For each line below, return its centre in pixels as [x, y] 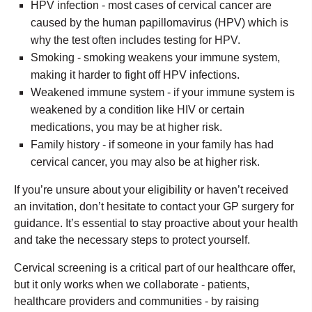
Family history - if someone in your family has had [152, 144]
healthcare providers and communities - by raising [136, 301]
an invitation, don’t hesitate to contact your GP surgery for [154, 206]
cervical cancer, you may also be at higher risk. [145, 162]
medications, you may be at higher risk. [126, 127]
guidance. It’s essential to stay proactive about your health [156, 223]
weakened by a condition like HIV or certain [138, 109]
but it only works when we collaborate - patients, [132, 284]
